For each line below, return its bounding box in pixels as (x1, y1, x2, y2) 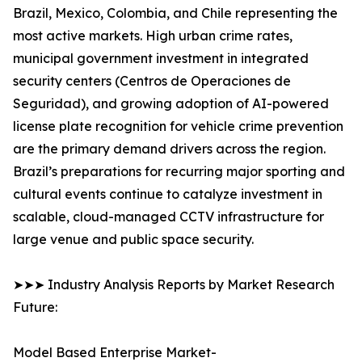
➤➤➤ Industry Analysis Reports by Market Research (13, 276, 335, 293)
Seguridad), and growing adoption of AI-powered (13, 95, 329, 112)
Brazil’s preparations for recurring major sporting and (13, 163, 345, 180)
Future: (13, 299, 57, 316)
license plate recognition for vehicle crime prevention (13, 118, 343, 135)
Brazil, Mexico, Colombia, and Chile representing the (13, 5, 338, 22)
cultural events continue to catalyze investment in (13, 186, 322, 203)
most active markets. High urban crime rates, (13, 27, 293, 44)
